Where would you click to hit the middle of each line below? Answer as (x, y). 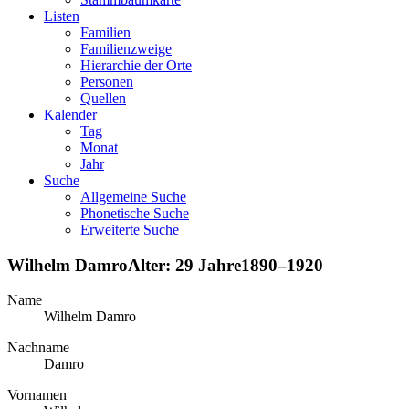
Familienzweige (126, 48)
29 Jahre (208, 265)
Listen (62, 16)
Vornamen (37, 395)
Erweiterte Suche (130, 229)
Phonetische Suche (135, 213)
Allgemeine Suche (133, 196)
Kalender (70, 114)
